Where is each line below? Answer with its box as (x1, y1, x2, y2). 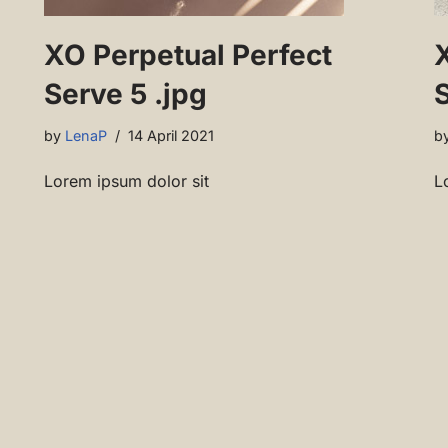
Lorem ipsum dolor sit (44, 171, 209, 192)
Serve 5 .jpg (44, 77, 207, 112)
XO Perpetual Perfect (44, 38, 332, 73)
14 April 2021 (128, 127, 214, 145)
